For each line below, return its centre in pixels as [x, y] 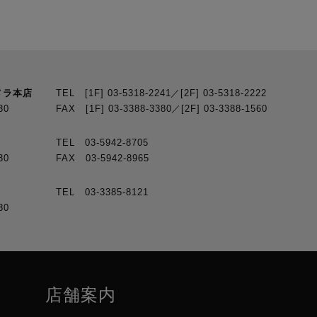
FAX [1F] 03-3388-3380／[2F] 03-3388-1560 [162, 108]
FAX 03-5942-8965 [103, 158]
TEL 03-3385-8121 [102, 192]
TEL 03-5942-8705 [102, 142]
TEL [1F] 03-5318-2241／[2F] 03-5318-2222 [162, 93]
